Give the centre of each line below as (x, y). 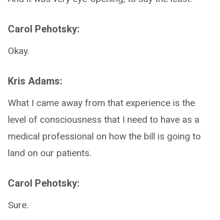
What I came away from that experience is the (101, 103)
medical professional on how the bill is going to (104, 136)
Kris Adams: (35, 81)
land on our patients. (50, 153)
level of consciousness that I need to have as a (104, 120)
